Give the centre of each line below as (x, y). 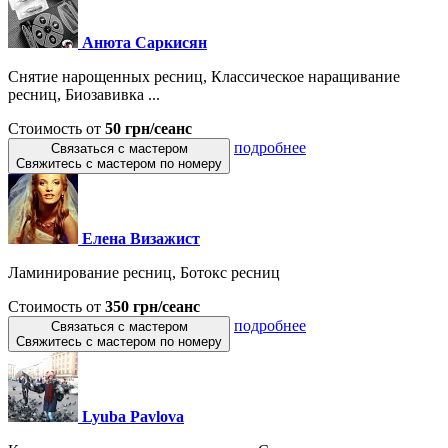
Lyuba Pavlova (133, 416)
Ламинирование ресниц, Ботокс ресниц (144, 272)
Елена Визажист (141, 238)
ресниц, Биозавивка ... (84, 94)
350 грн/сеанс (152, 306)
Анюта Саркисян (144, 42)
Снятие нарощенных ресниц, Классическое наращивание (204, 76)
